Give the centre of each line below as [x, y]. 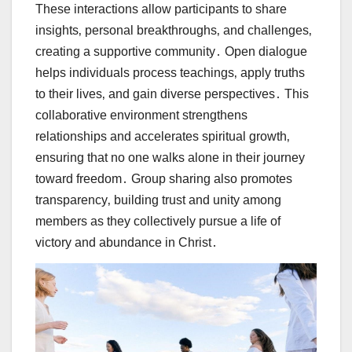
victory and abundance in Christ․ [126, 242]
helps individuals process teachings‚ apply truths [170, 72]
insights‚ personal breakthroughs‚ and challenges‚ [174, 30]
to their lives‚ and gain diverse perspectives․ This [172, 93]
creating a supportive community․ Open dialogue [171, 51]
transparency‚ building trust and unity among [158, 200]
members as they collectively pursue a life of [158, 221]
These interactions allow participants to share [161, 9]
